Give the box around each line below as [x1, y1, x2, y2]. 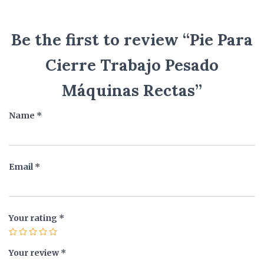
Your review [9, 247, 61, 259]
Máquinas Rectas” [62, 80, 202, 101]
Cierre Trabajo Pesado [45, 55, 219, 75]
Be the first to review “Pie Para [11, 29, 253, 50]
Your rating [9, 213, 59, 224]
